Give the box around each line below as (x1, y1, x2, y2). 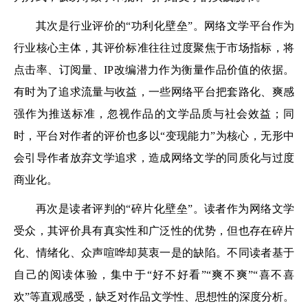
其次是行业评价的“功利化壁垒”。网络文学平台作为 (36, 20, 294, 32)
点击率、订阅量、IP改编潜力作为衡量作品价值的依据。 (14, 64, 294, 76)
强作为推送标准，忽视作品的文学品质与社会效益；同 (14, 108, 294, 120)
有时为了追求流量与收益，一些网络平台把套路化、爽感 (14, 86, 294, 98)
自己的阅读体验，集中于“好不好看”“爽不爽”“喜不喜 (14, 269, 294, 280)
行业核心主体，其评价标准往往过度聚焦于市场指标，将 (14, 42, 294, 54)
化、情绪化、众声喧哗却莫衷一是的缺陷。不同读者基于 (14, 247, 294, 258)
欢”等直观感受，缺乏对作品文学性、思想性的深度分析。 (14, 291, 294, 302)
